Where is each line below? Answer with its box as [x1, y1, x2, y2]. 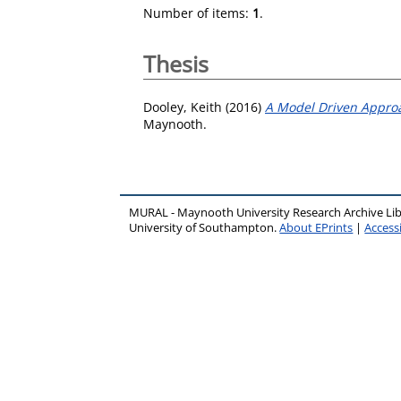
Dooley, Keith [143, 98, 222, 115]
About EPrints [279, 219, 354, 235]
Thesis [143, 48, 209, 79]
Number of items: [143, 4, 252, 21]
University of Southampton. [129, 219, 280, 235]
